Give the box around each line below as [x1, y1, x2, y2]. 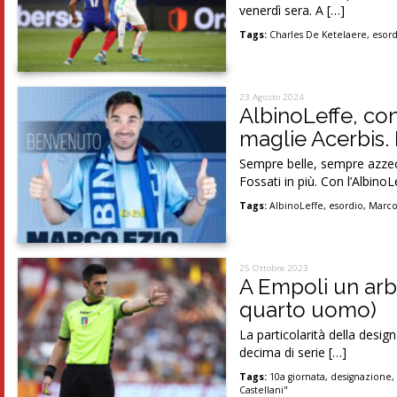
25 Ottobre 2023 [239, 261, 309, 274]
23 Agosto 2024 [239, 90, 305, 103]
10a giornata [269, 370, 326, 383]
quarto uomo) [239, 296, 378, 323]
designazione [331, 370, 393, 383]
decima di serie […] [239, 343, 347, 361]
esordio [329, 198, 364, 212]
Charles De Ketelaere [269, 27, 368, 41]
